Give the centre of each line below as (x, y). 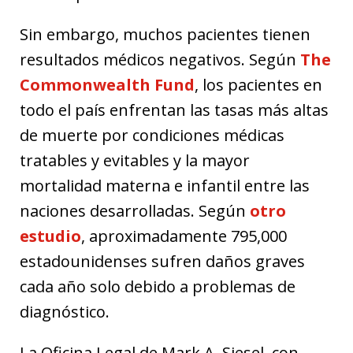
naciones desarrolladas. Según (135, 210)
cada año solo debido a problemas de (158, 286)
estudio (50, 236)
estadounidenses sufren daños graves (162, 261)
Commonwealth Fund (107, 84)
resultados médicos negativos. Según (160, 59)
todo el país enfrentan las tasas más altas (174, 110)
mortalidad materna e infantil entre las (165, 185)
